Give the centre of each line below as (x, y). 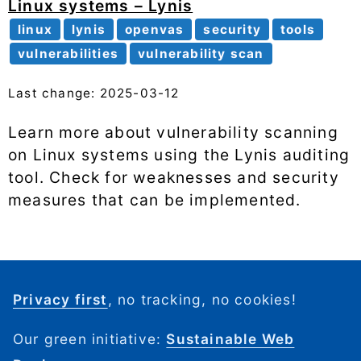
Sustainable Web (230, 339)
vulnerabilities (68, 54)
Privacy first (60, 300)
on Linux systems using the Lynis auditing (179, 154)
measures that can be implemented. (155, 199)
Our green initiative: (90, 339)
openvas (155, 30)
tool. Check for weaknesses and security (174, 177)
